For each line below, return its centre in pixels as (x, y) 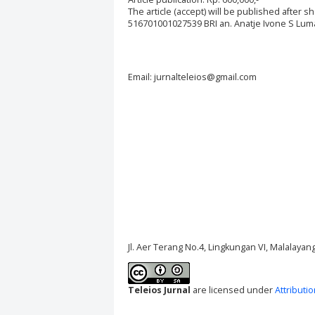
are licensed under (233, 290)
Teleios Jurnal (159, 290)
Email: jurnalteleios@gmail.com (192, 77)
